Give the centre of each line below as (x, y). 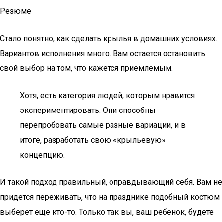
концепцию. (42, 155)
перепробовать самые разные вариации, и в (103, 125)
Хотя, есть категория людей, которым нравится (107, 95)
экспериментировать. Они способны (88, 110)
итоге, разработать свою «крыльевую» (93, 140)
